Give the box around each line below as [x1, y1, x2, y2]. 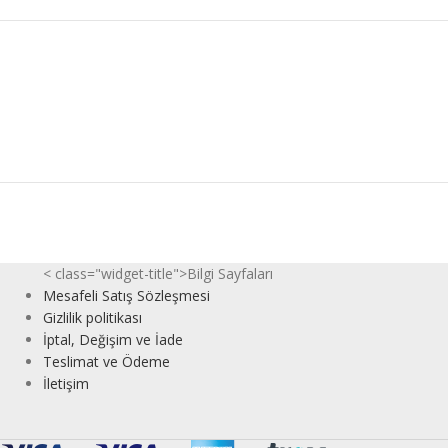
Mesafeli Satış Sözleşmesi [42, 285, 210, 305]
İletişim [42, 373, 89, 393]
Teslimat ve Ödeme [42, 351, 170, 371]
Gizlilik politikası [42, 307, 142, 327]
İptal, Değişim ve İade [42, 329, 183, 349]
